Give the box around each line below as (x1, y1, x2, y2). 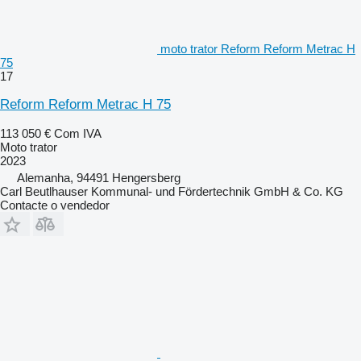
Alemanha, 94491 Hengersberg (17, 170, 180, 185)
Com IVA (54, 126, 102, 140)
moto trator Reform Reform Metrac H (160, 41, 355, 56)
